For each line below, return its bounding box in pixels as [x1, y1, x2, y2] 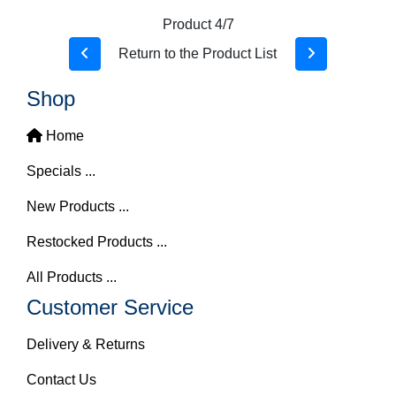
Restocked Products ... [27, 234, 167, 249]
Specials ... [27, 164, 95, 179]
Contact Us [27, 372, 96, 387]
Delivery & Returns [27, 337, 145, 352]
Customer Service [27, 295, 194, 319]
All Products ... [27, 270, 117, 285]
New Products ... [27, 199, 129, 214]
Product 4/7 [162, 17, 234, 32]
